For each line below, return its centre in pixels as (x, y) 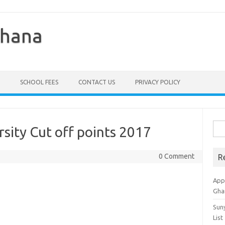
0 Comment (176, 156)
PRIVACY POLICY (158, 82)
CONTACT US (97, 82)
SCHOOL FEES (39, 82)
